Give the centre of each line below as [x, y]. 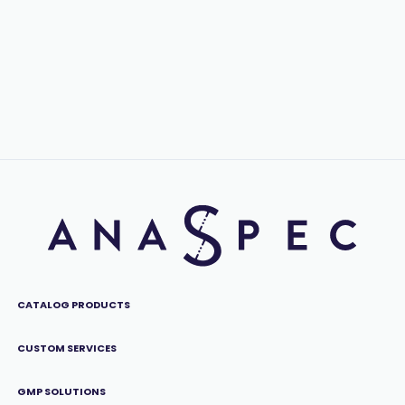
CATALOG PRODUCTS [73, 304]
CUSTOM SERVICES [66, 348]
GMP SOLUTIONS [61, 391]
